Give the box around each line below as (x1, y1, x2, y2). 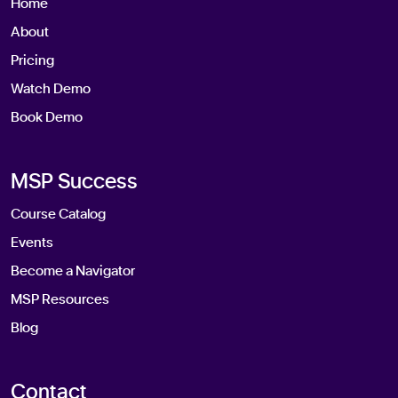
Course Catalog (11, 207, 106, 222)
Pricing (11, 53, 54, 68)
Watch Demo (11, 82, 91, 97)
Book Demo (11, 110, 83, 125)
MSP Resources (11, 292, 109, 307)
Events (11, 235, 53, 251)
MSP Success (11, 171, 138, 194)
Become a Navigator (11, 264, 135, 279)
